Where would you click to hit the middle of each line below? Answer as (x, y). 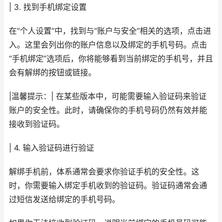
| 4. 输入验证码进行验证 (52, 148)
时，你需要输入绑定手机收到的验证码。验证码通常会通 (108, 186)
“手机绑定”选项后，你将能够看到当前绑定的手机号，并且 (111, 59)
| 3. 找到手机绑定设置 (48, 7)
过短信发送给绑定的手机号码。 (64, 199)
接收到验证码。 (37, 124)
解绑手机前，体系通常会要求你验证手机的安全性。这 (104, 172)
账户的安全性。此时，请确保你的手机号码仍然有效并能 (108, 110)
